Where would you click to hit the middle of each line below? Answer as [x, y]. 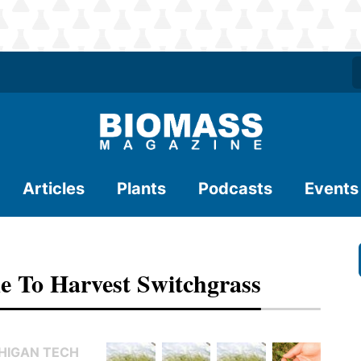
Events [332, 189]
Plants [141, 189]
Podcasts [235, 189]
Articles [54, 189]
